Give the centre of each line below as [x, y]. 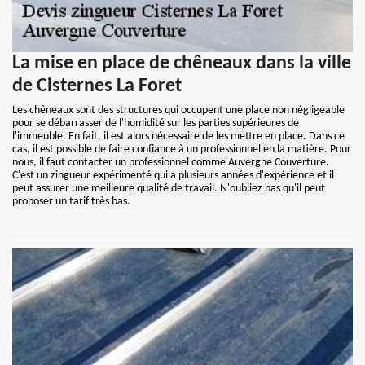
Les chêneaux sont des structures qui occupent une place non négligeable [178, 110]
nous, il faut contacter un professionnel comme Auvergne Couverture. [171, 163]
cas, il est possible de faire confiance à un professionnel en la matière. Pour [182, 150]
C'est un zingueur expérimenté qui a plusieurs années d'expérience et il [173, 176]
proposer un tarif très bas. [71, 202]
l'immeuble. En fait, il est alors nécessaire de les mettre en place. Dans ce [178, 136]
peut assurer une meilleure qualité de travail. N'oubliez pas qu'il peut [169, 189]
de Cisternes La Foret [97, 86]
